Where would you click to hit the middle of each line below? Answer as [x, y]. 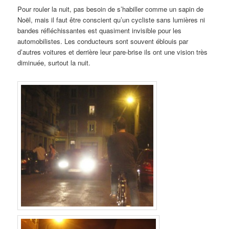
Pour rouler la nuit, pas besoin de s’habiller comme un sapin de [111, 9]
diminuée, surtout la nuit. [54, 63]
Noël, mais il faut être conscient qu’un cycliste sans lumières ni [111, 20]
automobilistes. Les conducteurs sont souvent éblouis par [103, 41]
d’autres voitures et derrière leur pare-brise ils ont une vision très [113, 52]
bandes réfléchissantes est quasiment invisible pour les [100, 31]
